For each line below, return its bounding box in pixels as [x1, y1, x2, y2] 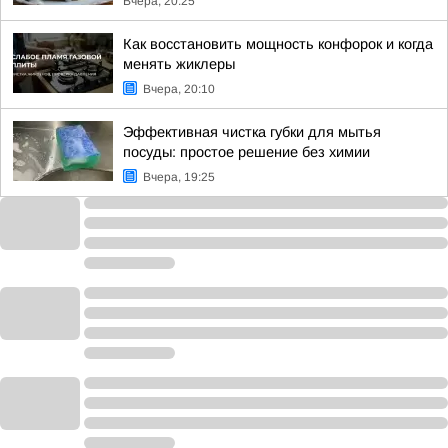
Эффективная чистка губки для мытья [123, 124, 381, 140]
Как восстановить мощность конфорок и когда [123, 36, 433, 52]
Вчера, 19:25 [143, 170, 215, 184]
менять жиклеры [123, 56, 235, 72]
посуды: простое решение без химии [123, 144, 370, 160]
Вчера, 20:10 [143, 82, 215, 96]
